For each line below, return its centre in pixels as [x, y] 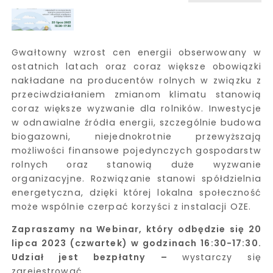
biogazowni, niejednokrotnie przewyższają [136, 136]
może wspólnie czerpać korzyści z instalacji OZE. [132, 206]
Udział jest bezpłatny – [97, 257]
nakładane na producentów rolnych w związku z [136, 80]
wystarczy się [222, 257]
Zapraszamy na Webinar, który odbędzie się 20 [136, 229]
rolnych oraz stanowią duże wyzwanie [136, 164]
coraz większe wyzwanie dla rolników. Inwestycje [136, 108]
